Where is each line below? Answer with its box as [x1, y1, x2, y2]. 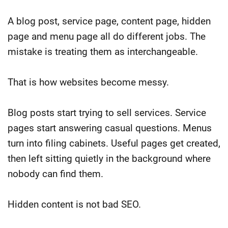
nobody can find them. [8, 167, 103, 180]
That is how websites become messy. [8, 76, 169, 88]
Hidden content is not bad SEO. [8, 198, 141, 210]
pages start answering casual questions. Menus [8, 122, 212, 134]
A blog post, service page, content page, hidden [8, 15, 211, 27]
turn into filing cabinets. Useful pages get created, [8, 137, 220, 149]
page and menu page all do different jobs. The [8, 30, 206, 42]
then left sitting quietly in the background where [8, 152, 211, 164]
